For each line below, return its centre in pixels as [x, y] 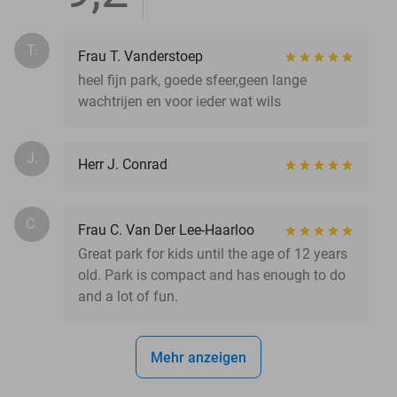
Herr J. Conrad [123, 164]
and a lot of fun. [128, 296]
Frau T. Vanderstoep [140, 56]
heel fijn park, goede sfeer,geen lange [192, 80]
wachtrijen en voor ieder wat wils [179, 101]
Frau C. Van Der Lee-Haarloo [166, 230]
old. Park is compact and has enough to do [212, 275]
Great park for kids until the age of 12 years [213, 253]
